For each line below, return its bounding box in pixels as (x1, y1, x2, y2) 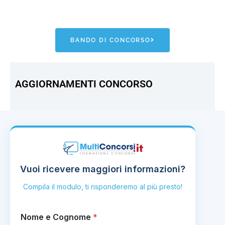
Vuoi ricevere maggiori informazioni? (20, 164, 185, 175)
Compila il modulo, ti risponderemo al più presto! (23, 182, 182, 191)
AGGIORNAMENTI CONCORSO (15, 78, 153, 90)
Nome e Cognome (21, 212, 93, 222)
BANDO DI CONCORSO (70, 37, 151, 44)
